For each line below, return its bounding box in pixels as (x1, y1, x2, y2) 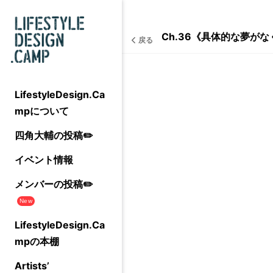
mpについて (15, 105, 69, 117)
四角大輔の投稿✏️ (15, 129, 93, 141)
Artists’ (15, 260, 49, 272)
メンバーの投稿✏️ (15, 178, 93, 190)
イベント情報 (15, 154, 73, 166)
